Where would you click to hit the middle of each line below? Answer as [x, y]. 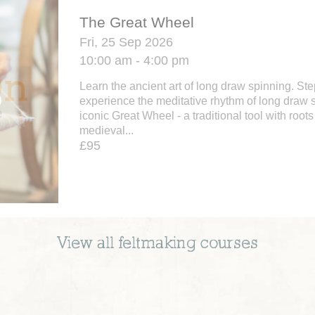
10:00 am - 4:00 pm [134, 60]
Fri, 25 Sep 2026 [126, 42]
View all [88, 244]
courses [227, 244]
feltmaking [157, 244]
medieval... [107, 130]
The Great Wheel [137, 22]
